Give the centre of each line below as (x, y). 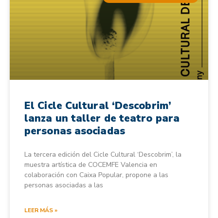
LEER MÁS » (41, 210)
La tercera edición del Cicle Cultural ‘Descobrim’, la (103, 154)
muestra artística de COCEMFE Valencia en (91, 164)
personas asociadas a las (64, 185)
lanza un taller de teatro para (102, 118)
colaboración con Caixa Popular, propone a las (96, 175)
